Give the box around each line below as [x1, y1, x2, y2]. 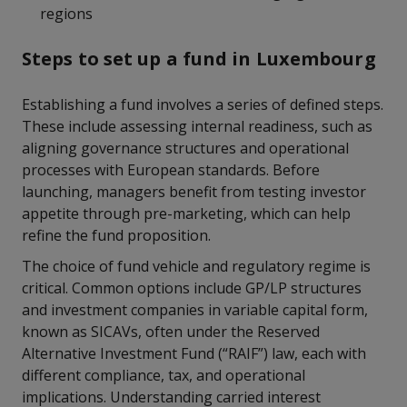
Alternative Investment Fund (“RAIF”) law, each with [22, 343, 366, 363]
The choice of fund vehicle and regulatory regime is [22, 256, 371, 276]
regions [40, 4, 93, 24]
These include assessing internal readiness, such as [22, 116, 372, 136]
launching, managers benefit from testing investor [22, 182, 366, 202]
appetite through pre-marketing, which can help [22, 203, 351, 223]
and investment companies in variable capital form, [22, 300, 368, 320]
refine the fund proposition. [22, 225, 211, 245]
